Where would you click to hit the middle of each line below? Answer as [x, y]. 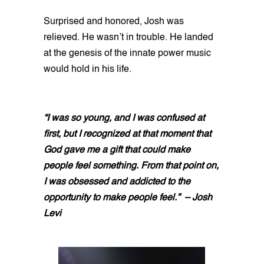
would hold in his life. [88, 69]
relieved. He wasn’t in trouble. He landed [128, 37]
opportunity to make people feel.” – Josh [128, 198]
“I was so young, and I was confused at [124, 118]
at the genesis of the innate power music [127, 53]
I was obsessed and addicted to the [117, 182]
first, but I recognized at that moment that [127, 134]
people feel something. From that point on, [131, 166]
